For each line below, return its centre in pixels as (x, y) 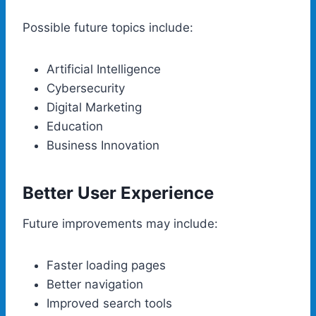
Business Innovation (103, 145)
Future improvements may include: (120, 223)
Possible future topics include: (108, 27)
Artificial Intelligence (104, 69)
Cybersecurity (86, 88)
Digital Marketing (94, 107)
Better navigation (95, 284)
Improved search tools (109, 303)
